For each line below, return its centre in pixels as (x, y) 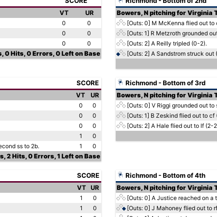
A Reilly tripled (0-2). (179, 43)
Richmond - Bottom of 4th (165, 175)
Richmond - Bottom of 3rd (165, 83)
